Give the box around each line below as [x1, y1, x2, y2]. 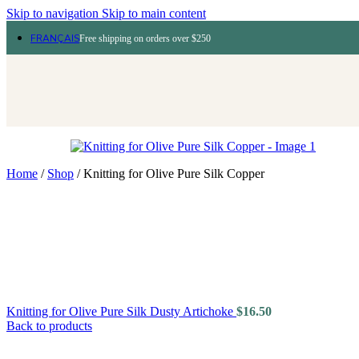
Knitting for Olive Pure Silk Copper [83, 167, 264, 180]
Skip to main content [102, 6, 206, 20]
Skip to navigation [6, 6, 102, 20]
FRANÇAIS [30, 32, 79, 45]
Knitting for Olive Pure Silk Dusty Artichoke [6, 305, 236, 318]
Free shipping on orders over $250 [79, 33, 211, 44]
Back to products [6, 319, 92, 333]
